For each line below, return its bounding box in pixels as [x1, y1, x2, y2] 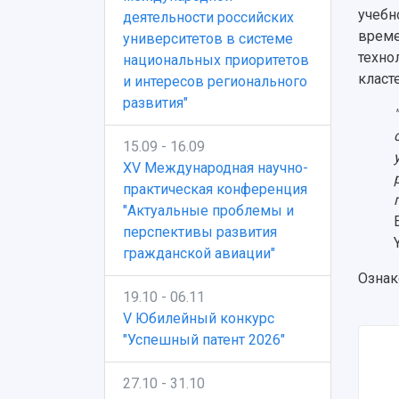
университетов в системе [123, 30, 293, 47]
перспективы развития [123, 224, 277, 240]
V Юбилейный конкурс [123, 310, 274, 327]
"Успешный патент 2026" [123, 331, 285, 348]
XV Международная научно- [123, 159, 308, 176]
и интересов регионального [123, 73, 307, 90]
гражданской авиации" [123, 245, 275, 262]
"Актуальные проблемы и [123, 202, 294, 219]
